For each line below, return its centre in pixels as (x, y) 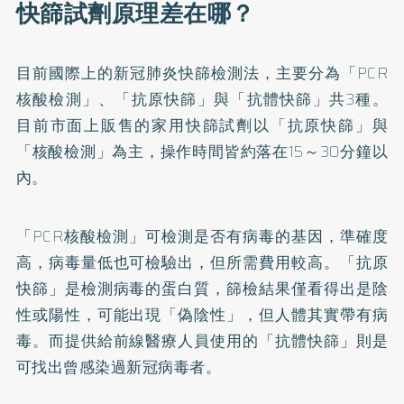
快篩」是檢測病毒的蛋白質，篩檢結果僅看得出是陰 (202, 288)
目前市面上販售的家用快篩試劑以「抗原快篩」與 (202, 125)
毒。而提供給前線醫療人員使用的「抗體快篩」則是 (202, 340)
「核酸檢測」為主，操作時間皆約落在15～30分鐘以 (202, 151)
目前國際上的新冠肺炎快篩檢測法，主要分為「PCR (202, 73)
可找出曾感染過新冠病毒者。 (119, 367)
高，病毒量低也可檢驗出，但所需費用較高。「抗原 (202, 262)
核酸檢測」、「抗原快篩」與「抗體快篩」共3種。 (202, 99)
